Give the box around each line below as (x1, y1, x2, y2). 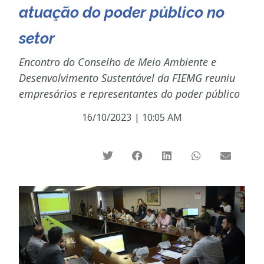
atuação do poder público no (19, 3, 225, 21)
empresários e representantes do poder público (19, 86, 240, 101)
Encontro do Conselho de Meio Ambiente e (19, 54, 217, 69)
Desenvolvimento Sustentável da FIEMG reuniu (19, 70, 236, 85)
